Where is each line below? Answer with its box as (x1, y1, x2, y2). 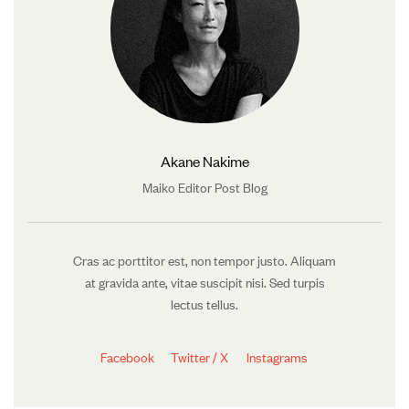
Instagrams (246, 347, 308, 366)
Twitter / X (170, 347, 228, 366)
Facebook (100, 347, 154, 366)
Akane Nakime (160, 151, 249, 171)
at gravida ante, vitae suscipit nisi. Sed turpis (84, 272, 325, 291)
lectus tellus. (171, 294, 238, 313)
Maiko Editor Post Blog (142, 177, 267, 196)
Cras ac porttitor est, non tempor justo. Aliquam (73, 250, 336, 269)
